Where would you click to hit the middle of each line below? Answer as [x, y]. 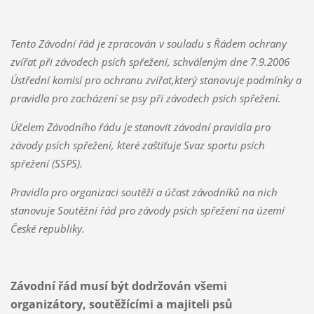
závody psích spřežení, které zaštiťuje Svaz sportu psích [137, 145]
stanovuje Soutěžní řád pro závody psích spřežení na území [147, 210]
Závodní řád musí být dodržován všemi [118, 286]
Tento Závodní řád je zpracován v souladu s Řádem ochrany [148, 43]
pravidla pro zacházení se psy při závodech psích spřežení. [145, 98]
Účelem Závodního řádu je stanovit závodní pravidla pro [140, 127]
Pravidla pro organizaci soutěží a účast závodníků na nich [144, 192]
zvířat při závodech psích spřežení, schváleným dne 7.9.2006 [150, 61]
